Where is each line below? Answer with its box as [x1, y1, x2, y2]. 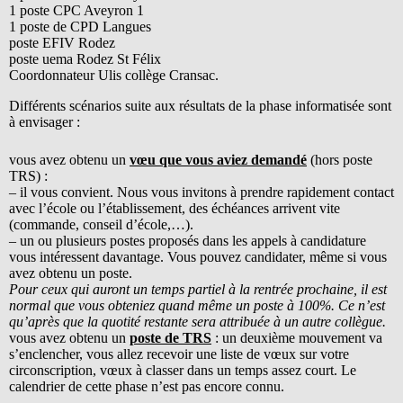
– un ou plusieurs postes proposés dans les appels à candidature [9, 232, 366, 248]
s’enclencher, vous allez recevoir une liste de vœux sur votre [9, 345, 349, 362]
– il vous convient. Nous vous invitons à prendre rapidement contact [9, 184, 394, 200]
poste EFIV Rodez [9, 34, 115, 50]
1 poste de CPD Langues [9, 18, 151, 34]
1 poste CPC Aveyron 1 [9, 2, 144, 18]
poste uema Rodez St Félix [9, 50, 161, 67]
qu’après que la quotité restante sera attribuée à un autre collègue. [9, 313, 386, 329]
